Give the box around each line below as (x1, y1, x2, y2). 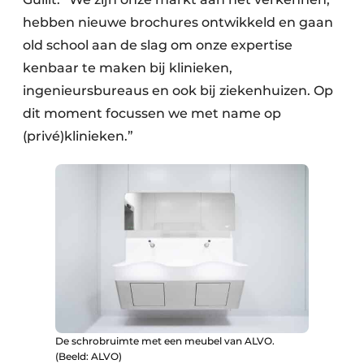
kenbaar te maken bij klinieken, (23, 59, 232, 76)
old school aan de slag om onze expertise (23, 37, 292, 53)
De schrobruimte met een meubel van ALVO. (55, 334, 275, 347)
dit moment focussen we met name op (23, 105, 281, 121)
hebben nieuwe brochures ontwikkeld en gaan (23, 14, 333, 30)
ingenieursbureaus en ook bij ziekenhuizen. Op (23, 82, 333, 98)
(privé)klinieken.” (23, 128, 136, 144)
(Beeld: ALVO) (55, 349, 122, 362)
